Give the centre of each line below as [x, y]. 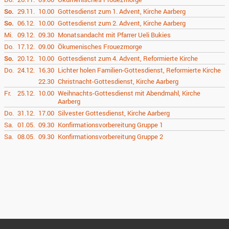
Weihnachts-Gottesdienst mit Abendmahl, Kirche [129, 93]
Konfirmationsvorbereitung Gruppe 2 [111, 136]
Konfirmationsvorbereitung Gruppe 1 [111, 125]
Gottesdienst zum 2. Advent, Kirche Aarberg [122, 23]
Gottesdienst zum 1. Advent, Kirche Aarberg [122, 11]
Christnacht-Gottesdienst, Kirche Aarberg [118, 81]
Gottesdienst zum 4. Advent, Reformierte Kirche [128, 58]
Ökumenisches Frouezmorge [100, 47]
